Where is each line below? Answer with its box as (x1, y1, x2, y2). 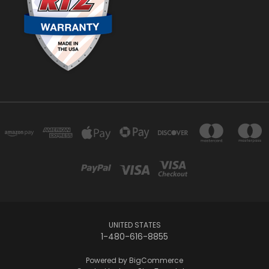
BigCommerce (129, 255, 183, 265)
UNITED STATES (108, 219, 161, 230)
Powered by (86, 255, 129, 265)
